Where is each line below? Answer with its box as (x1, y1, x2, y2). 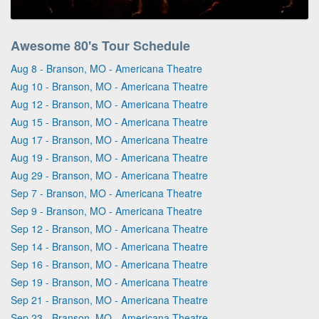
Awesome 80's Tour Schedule (11, 36, 190, 55)
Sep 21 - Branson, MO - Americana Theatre (11, 292, 208, 307)
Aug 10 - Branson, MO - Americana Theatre (11, 78, 208, 93)
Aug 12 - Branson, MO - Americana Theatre (11, 96, 208, 111)
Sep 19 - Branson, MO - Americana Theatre (11, 274, 208, 289)
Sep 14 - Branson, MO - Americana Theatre (11, 239, 208, 253)
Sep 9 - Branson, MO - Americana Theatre (11, 203, 202, 218)
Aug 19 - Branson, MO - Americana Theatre (11, 150, 208, 164)
